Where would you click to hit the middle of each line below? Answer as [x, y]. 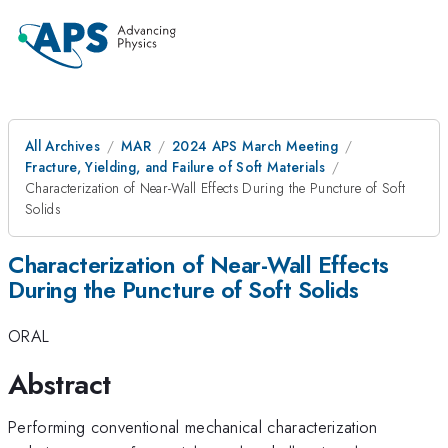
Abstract [59, 384]
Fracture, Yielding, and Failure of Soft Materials [175, 167]
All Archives [62, 146]
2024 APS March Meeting [255, 146]
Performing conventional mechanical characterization [193, 426]
